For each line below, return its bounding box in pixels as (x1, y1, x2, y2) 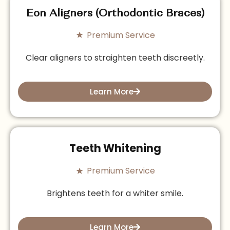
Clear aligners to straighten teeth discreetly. (25, 51, 205, 64)
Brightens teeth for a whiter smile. (47, 187, 183, 199)
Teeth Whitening (69, 141, 161, 156)
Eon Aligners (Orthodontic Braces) (26, 8, 204, 19)
